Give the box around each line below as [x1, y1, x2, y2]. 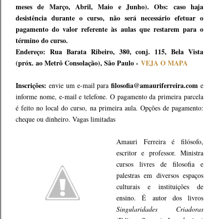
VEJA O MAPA [141, 58, 188, 68]
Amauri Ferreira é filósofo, [116, 137, 203, 146]
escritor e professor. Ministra [116, 148, 203, 157]
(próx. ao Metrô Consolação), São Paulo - [16, 58, 141, 68]
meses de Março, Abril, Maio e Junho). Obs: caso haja [16, 1, 203, 12]
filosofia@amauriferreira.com [111, 80, 198, 90]
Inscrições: [16, 80, 46, 90]
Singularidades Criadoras [116, 204, 203, 214]
